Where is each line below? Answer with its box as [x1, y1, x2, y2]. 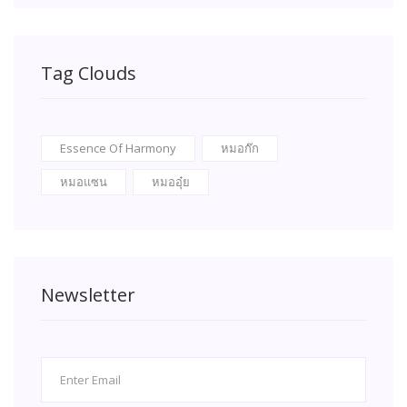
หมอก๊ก [221, 140, 259, 157]
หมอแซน [60, 174, 107, 191]
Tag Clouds [41, 61, 136, 86]
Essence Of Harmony [60, 140, 176, 157]
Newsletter [41, 283, 135, 308]
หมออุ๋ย [152, 174, 190, 191]
